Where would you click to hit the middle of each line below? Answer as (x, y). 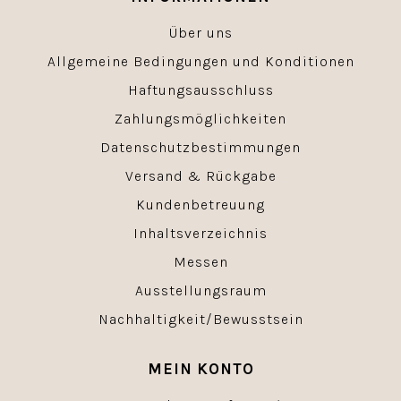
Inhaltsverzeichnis (200, 234)
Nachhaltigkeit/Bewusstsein (200, 320)
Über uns (200, 33)
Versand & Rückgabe (200, 176)
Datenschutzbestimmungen (200, 148)
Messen (200, 262)
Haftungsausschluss (200, 90)
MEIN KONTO (200, 369)
